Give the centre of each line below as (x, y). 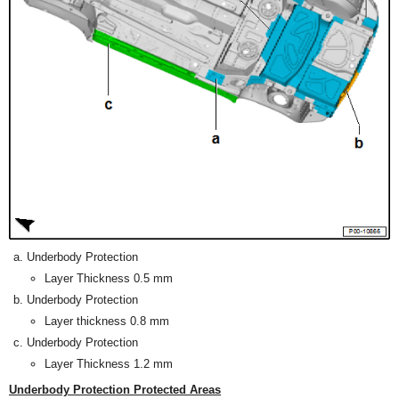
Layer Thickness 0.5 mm (109, 279)
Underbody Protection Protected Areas (115, 390)
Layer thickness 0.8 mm (107, 322)
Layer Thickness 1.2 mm (109, 364)
